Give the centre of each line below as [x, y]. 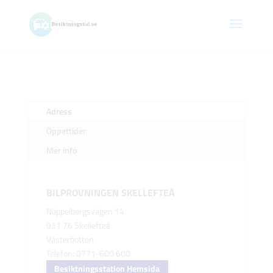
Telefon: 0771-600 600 [88, 253]
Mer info [61, 150]
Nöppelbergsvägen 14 [85, 211]
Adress [59, 111]
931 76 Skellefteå [78, 225]
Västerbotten [70, 239]
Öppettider [66, 131]
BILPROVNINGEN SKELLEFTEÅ [110, 193]
